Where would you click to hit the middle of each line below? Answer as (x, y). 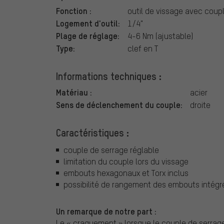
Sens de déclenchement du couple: (119, 105)
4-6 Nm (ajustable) (160, 36)
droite (200, 105)
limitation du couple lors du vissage (126, 161)
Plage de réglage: (88, 36)
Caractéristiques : (92, 133)
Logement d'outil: (88, 23)
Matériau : (74, 92)
